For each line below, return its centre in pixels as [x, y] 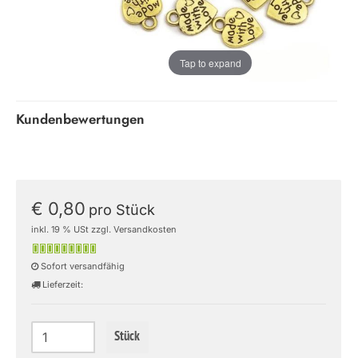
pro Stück [122, 210]
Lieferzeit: [63, 284]
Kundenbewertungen [80, 119]
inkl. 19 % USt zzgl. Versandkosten [104, 229]
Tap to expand [210, 62]
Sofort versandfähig [82, 266]
